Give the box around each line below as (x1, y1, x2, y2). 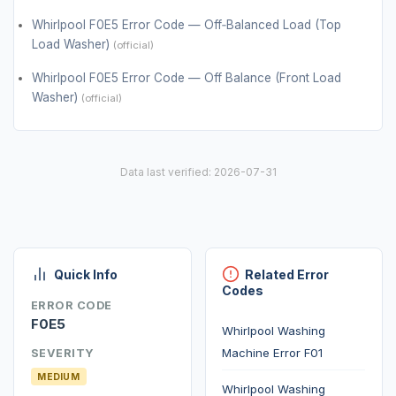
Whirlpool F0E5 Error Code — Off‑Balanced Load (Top (32, 17, 341, 32)
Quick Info (53, 267, 118, 283)
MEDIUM (37, 371, 80, 383)
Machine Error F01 (222, 345, 324, 360)
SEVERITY (30, 346, 95, 361)
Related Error (245, 267, 330, 283)
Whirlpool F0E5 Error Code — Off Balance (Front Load (32, 71, 341, 86)
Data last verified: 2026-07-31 (119, 165, 277, 179)
